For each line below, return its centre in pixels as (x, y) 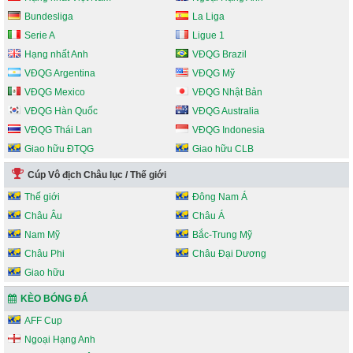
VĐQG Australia (226, 111)
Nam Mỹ (42, 234)
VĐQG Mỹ (214, 73)
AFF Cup (43, 320)
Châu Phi (45, 253)
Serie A (40, 35)
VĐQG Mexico (55, 92)
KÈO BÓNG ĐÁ (54, 298)
